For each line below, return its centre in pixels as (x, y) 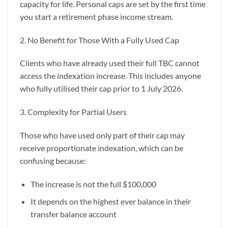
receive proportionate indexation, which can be (102, 148)
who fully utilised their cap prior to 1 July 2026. (101, 89)
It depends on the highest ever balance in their (110, 202)
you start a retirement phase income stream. (97, 16)
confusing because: (53, 161)
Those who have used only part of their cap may (102, 135)
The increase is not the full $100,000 (93, 184)
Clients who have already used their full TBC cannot (110, 63)
